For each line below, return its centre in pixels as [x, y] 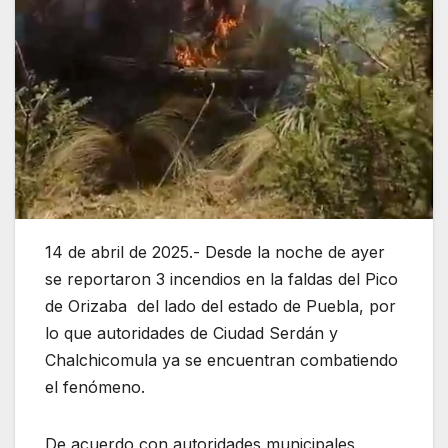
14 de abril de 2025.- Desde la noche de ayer [215, 252]
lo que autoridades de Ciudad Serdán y [191, 333]
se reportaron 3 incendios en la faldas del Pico [221, 279]
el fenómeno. [95, 387]
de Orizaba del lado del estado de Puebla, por [220, 306]
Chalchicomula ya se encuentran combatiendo [221, 360]
